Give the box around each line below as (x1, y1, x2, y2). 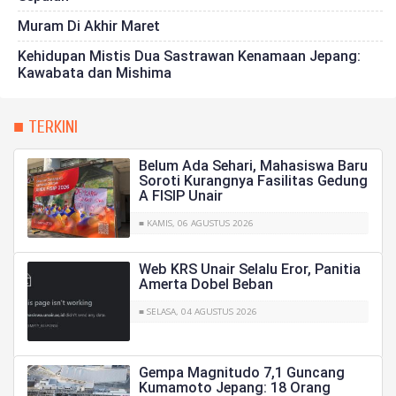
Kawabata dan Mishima (18, 64, 171, 81)
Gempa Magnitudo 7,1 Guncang (138, 363, 345, 381)
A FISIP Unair (138, 187, 223, 204)
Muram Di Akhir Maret (18, 17, 160, 34)
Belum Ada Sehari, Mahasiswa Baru (138, 156, 368, 174)
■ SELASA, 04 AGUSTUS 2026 (138, 305, 257, 317)
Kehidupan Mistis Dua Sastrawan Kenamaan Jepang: (18, 47, 361, 65)
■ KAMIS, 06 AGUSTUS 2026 (138, 217, 254, 229)
